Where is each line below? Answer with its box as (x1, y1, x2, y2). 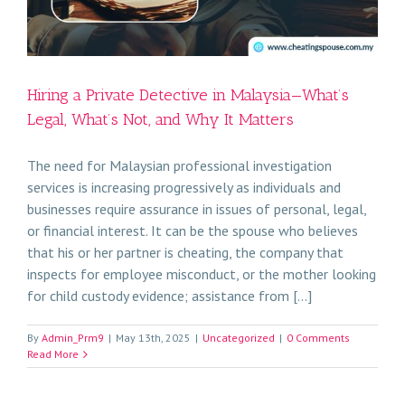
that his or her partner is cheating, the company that (27, 242, 344, 261)
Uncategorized (202, 330, 275, 344)
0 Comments (287, 330, 350, 344)
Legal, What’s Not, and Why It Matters (27, 108, 294, 129)
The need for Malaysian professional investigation (27, 155, 332, 174)
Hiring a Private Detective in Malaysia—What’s (27, 84, 349, 105)
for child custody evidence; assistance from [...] (27, 286, 312, 305)
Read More (27, 346, 79, 361)
